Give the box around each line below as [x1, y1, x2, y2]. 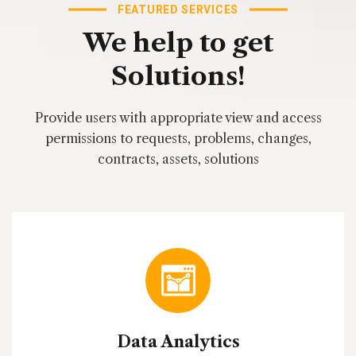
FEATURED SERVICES [118, 3, 238, 17]
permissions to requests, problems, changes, [44, 130, 311, 147]
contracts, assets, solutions [97, 151, 259, 168]
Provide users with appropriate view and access [34, 110, 322, 126]
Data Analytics [116, 332, 240, 352]
